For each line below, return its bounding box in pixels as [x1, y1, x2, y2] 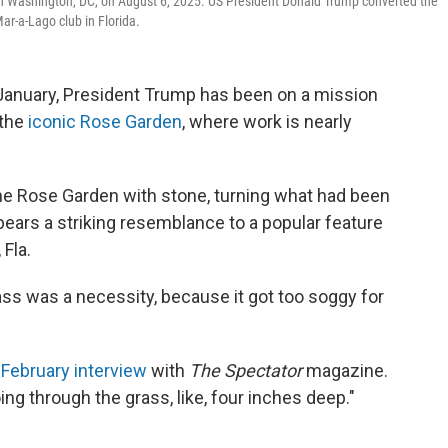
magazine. [302, 359, 388, 381]
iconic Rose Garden [28, 110, 182, 132]
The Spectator [189, 359, 302, 381]
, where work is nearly [182, 110, 352, 132]
